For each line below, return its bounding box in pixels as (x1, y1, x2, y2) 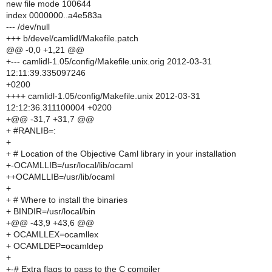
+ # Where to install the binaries (6, 195, 127, 205)
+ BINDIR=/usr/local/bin (6, 206, 95, 216)
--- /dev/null (6, 22, 50, 32)
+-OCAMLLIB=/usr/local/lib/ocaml (6, 160, 133, 170)
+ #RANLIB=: (6, 126, 56, 135)
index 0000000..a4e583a (6, 10, 102, 20)
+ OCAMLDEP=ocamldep (6, 241, 103, 251)
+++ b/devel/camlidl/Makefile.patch (6, 33, 138, 43)
